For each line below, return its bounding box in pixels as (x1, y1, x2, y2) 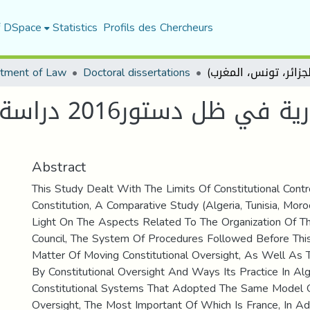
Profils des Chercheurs (102, 17, 213, 38)
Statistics (52, 17, 98, 38)
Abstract (32, 154, 86, 180)
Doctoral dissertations (83, 62, 190, 83)
